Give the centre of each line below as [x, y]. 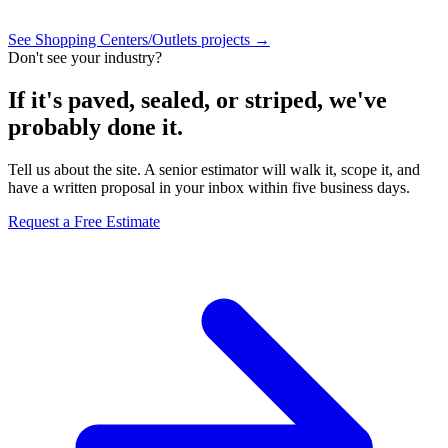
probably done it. [95, 127]
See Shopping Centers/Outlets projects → [139, 40]
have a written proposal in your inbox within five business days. [209, 188]
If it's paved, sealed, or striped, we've [197, 100]
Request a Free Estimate [84, 222]
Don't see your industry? [85, 58]
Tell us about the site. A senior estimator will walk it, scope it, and [214, 170]
